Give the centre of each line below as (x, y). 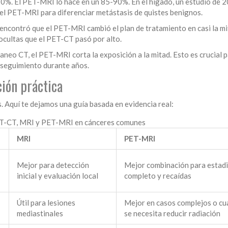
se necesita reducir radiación (172, 213)
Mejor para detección (53, 165)
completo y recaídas (158, 176)
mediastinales (40, 213)
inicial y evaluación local (58, 176)
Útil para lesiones (46, 203)
